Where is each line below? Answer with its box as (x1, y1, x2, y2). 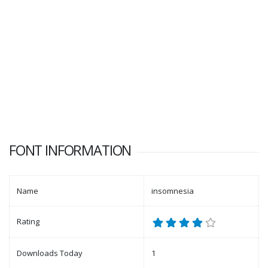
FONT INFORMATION (9, 141, 132, 160)
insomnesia (151, 185, 194, 197)
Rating (17, 216, 39, 227)
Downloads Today (17, 248, 83, 259)
